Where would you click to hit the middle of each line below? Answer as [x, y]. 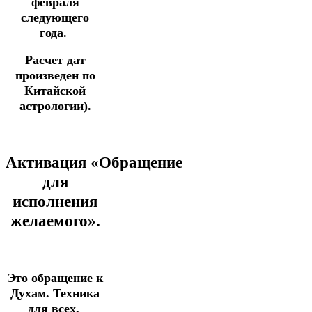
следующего [55, 17]
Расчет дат [55, 60]
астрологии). [55, 106]
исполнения [55, 202]
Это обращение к [55, 278]
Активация [48, 163]
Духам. [32, 293]
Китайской [55, 91]
